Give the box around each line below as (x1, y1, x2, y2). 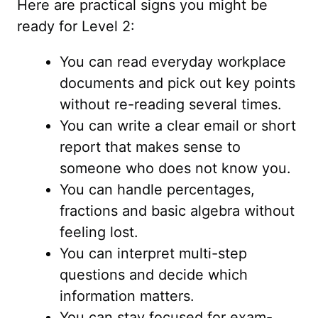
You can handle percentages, (60, 181, 255, 198)
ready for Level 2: (17, 18, 135, 35)
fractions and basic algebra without (60, 202, 295, 219)
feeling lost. (60, 224, 138, 241)
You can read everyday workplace (60, 53, 286, 70)
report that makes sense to (60, 138, 241, 155)
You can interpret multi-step (60, 245, 247, 262)
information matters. (60, 287, 194, 305)
